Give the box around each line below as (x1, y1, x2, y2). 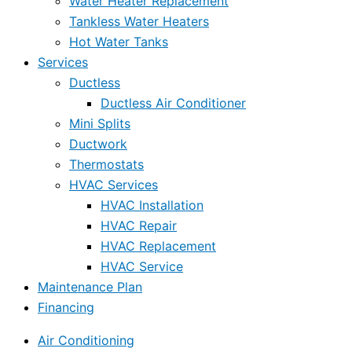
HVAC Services (69, 177, 158, 193)
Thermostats (69, 156, 144, 173)
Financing (38, 299, 94, 316)
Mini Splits (69, 115, 130, 132)
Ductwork (69, 136, 127, 152)
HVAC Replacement (101, 238, 216, 255)
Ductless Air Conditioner (101, 95, 246, 112)
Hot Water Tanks (69, 34, 168, 50)
